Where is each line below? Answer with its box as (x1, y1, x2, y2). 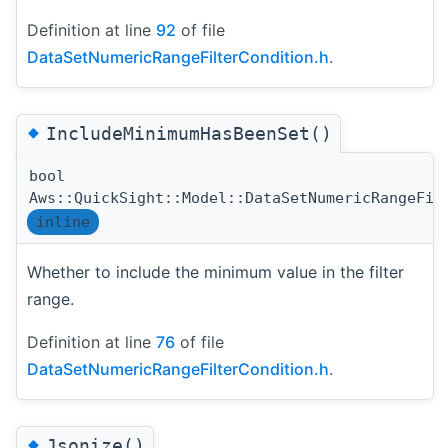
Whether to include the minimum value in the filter (27, 261, 404, 282)
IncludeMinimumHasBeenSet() (46, 122, 332, 144)
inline (36, 212, 90, 231)
